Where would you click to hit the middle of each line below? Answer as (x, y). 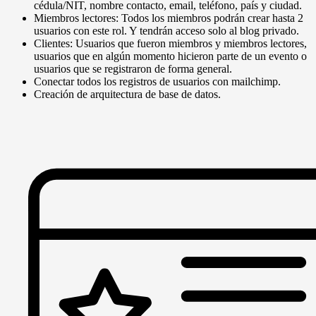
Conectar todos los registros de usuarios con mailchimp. (157, 82)
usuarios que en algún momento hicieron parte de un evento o (170, 56)
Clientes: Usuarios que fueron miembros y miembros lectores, (170, 44)
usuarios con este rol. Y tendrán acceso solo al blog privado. (166, 31)
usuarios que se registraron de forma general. (133, 69)
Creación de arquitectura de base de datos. (127, 95)
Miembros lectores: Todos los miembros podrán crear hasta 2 (169, 18)
